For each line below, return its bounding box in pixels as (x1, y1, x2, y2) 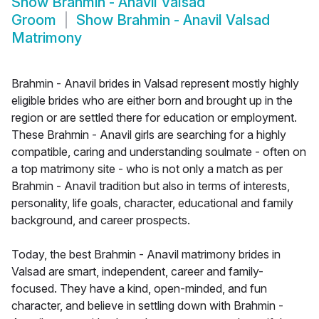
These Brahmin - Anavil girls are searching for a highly (11, 127, 286, 142)
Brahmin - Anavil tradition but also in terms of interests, (11, 179, 290, 194)
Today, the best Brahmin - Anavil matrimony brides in (11, 247, 281, 262)
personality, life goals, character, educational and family (11, 196, 293, 211)
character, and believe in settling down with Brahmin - (11, 298, 283, 313)
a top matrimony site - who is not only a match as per (11, 162, 283, 177)
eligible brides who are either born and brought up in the (11, 93, 293, 108)
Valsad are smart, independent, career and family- (11, 264, 263, 279)
